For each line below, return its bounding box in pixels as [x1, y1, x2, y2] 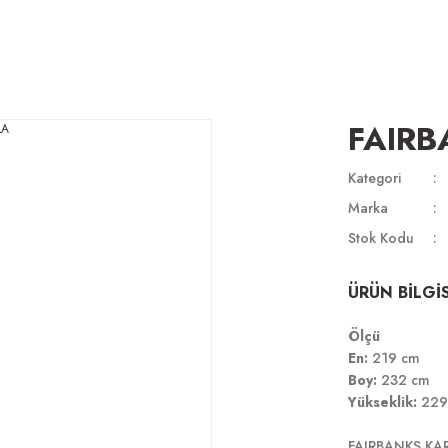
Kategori [348, 168, 401, 188]
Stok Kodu [348, 228, 414, 248]
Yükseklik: [348, 392, 417, 412]
